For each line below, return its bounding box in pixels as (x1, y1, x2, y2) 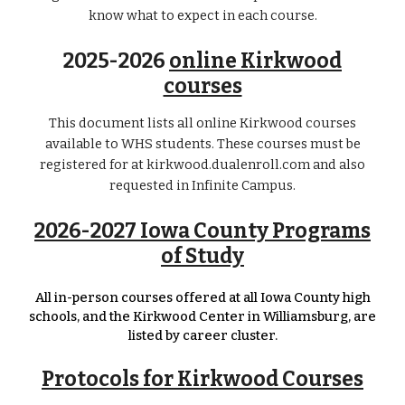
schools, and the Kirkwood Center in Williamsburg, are (29, 308, 376, 325)
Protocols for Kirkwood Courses (42, 367, 363, 391)
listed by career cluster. (127, 327, 278, 344)
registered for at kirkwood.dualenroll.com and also (40, 156, 365, 173)
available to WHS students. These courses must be (44, 136, 361, 152)
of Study (161, 244, 244, 268)
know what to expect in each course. (88, 7, 317, 24)
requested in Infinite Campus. (109, 177, 296, 193)
